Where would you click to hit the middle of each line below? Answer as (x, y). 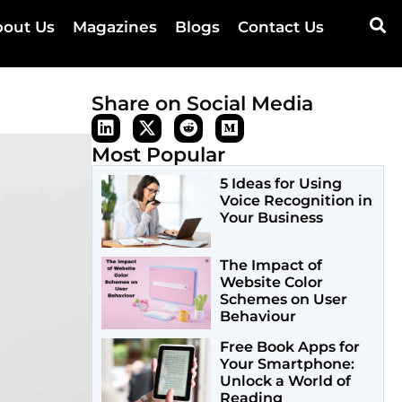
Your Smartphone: (287, 364)
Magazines (114, 27)
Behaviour (258, 317)
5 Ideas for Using (280, 184)
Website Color (271, 283)
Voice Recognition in (296, 201)
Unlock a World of (285, 381)
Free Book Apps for (289, 347)
